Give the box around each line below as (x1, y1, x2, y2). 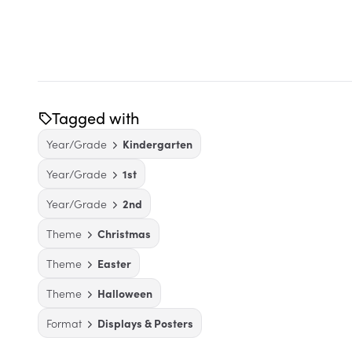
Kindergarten (123, 136, 192, 152)
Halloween (97, 285, 152, 301)
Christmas (97, 225, 151, 241)
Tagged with (52, 107, 140, 128)
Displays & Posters (97, 315, 193, 331)
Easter (97, 255, 131, 271)
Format (46, 315, 82, 331)
